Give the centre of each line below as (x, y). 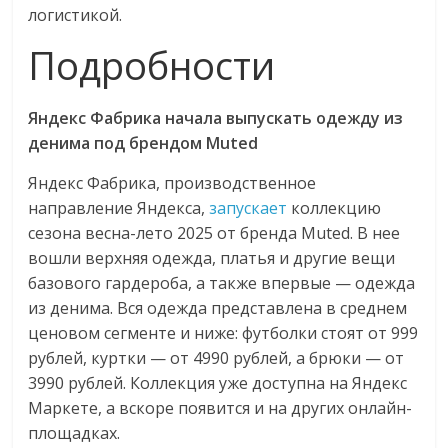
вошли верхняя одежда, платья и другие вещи (212, 258)
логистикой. (75, 15)
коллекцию (334, 208)
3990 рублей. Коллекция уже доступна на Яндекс (218, 383)
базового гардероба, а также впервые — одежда (222, 283)
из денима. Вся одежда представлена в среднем (218, 308)
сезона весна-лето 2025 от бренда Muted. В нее (214, 233)
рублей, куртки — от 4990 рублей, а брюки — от (216, 358)
